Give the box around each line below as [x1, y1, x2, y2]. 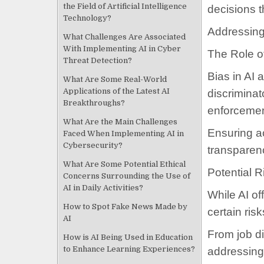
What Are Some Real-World [63, 74, 167, 84]
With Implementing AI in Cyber [63, 44, 181, 53]
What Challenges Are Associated [63, 32, 186, 41]
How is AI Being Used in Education [63, 232, 193, 242]
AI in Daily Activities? [63, 183, 143, 192]
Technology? [63, 13, 111, 22]
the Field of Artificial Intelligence [63, 1, 187, 11]
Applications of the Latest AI [63, 86, 170, 95]
